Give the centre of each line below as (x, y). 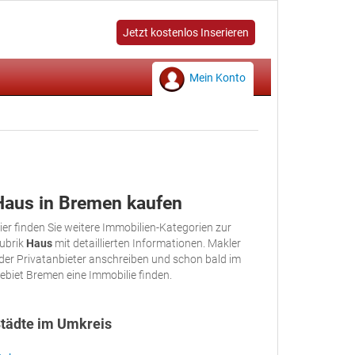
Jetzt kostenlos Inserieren (186, 32)
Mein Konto (218, 78)
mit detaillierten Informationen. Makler (147, 243)
